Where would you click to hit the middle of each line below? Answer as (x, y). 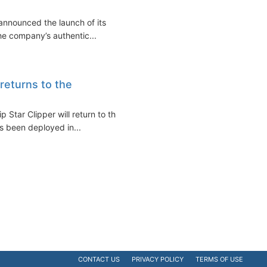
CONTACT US (99, 259)
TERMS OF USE (219, 259)
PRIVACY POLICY (158, 259)
